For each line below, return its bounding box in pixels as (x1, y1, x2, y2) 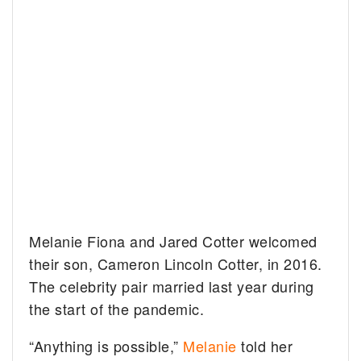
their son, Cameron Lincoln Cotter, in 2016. (29, 253, 322, 275)
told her (236, 335, 293, 357)
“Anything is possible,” (29, 335, 184, 357)
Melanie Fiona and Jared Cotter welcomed (29, 230, 317, 252)
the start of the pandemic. (29, 298, 205, 320)
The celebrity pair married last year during (29, 276, 314, 297)
